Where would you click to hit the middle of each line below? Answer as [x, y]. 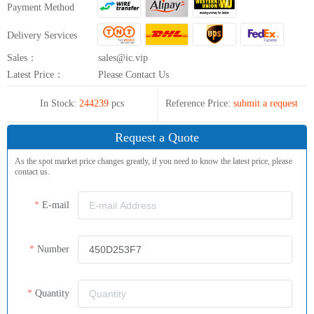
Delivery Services [42, 35]
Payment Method [41, 7]
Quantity [52, 293]
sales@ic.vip [123, 57]
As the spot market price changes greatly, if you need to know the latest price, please [153, 161]
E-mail [56, 205]
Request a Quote [157, 137]
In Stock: [58, 103]
